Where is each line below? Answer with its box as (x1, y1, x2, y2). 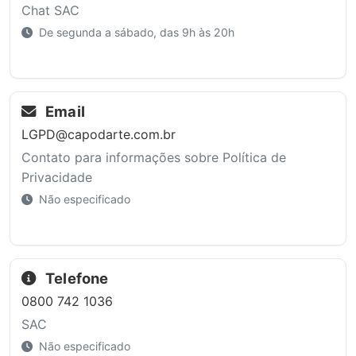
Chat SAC (21, 2, 79, 19)
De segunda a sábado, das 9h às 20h (35, 25, 234, 40)
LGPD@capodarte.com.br (21, 126, 176, 142)
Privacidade (21, 168, 92, 185)
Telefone (41, 269, 109, 288)
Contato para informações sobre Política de (21, 149, 286, 165)
